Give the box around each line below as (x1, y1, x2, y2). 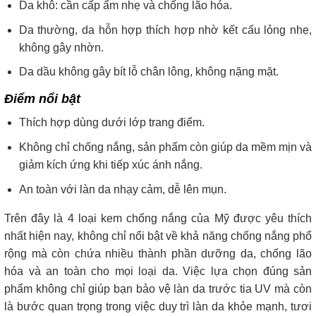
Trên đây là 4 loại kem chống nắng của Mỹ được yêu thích (4, 212, 312, 224)
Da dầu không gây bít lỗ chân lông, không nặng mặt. (18, 66, 279, 78)
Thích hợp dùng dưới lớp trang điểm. (18, 116, 205, 129)
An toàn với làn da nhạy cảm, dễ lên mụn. (18, 183, 226, 195)
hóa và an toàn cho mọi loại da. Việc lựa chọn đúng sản (4, 265, 312, 277)
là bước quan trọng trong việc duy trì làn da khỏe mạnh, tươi (4, 300, 312, 312)
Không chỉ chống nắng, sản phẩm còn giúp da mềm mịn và (18, 141, 312, 154)
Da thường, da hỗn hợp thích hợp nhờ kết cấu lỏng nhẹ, (18, 23, 312, 36)
